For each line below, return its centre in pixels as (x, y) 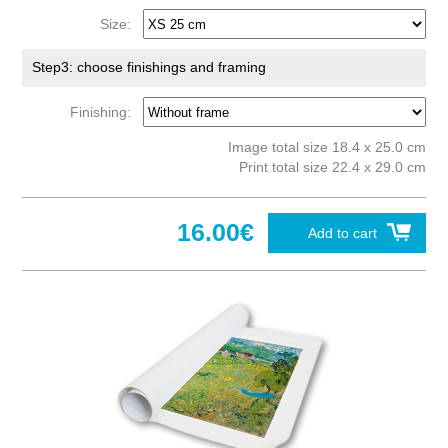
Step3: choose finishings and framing (149, 67)
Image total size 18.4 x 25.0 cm (326, 147)
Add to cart (342, 233)
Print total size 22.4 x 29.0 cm (332, 167)
